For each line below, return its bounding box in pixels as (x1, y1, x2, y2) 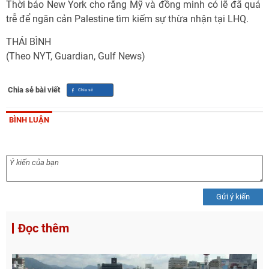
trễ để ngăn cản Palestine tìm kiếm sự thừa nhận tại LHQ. (6, 13, 249, 25)
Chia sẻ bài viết (8, 85, 60, 94)
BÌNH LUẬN (9, 115, 49, 124)
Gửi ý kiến (216, 192, 250, 201)
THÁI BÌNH (6, 36, 51, 47)
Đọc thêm (18, 221, 69, 235)
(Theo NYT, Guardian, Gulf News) (6, 50, 145, 62)
